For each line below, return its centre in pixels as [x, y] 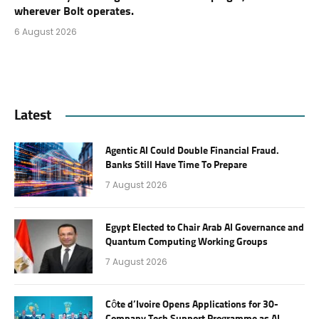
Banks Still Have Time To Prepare [176, 166]
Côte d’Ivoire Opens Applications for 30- [192, 305]
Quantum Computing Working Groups [187, 242]
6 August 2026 [46, 32]
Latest [33, 116]
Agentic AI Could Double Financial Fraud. [192, 151]
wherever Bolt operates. [74, 12]
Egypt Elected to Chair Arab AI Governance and [205, 228]
